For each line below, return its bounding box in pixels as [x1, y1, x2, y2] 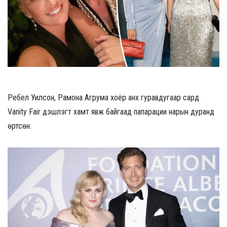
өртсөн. [8, 121, 31, 131]
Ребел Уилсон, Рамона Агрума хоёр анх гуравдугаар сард [8, 93, 199, 103]
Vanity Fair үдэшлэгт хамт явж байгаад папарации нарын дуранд [8, 107, 214, 117]
